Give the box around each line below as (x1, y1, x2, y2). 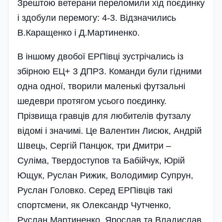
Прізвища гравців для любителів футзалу (17, 111, 191, 121)
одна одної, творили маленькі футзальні (17, 81, 185, 92)
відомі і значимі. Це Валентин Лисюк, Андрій (17, 126, 202, 136)
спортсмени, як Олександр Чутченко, (17, 200, 173, 211)
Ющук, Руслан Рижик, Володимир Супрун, (17, 170, 193, 181)
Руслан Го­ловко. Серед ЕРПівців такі (17, 185, 172, 196)
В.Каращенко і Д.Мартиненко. (17, 28, 140, 38)
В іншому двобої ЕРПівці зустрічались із (17, 52, 183, 62)
